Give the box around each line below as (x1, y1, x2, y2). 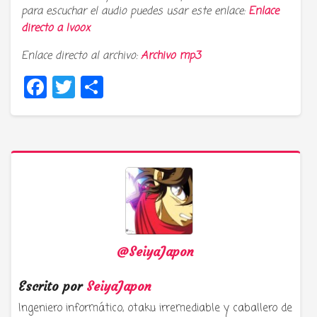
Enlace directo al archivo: (21, 47, 141, 64)
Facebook (47, 69, 136, 104)
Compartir (103, 69, 208, 104)
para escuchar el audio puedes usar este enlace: (21, 3, 248, 19)
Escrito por (18, 277, 86, 294)
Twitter (75, 69, 149, 104)
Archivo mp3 (141, 47, 200, 64)
